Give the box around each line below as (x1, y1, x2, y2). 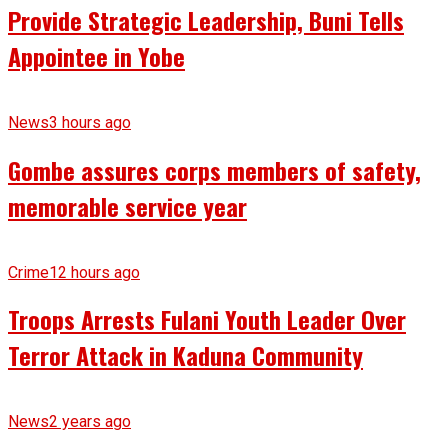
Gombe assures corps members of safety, (8, 151, 421, 188)
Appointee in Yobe (8, 37, 185, 74)
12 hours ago (49, 262, 140, 282)
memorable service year (8, 187, 247, 224)
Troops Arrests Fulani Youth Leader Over (8, 301, 406, 338)
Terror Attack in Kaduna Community (8, 337, 363, 374)
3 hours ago (49, 112, 131, 132)
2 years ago (49, 412, 131, 432)
